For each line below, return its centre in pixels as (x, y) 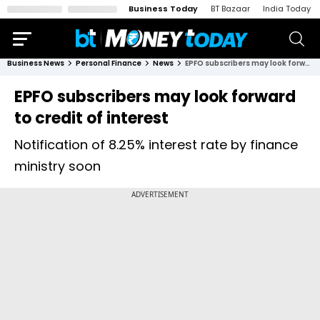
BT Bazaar (230, 9)
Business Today (163, 9)
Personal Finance (109, 63)
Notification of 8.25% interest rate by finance (156, 145)
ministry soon (57, 166)
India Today (287, 9)
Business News (36, 63)
